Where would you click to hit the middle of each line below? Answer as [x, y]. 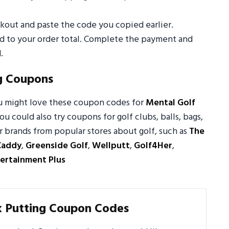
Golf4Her [153, 146]
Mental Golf [170, 103]
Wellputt [111, 146]
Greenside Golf [57, 146]
